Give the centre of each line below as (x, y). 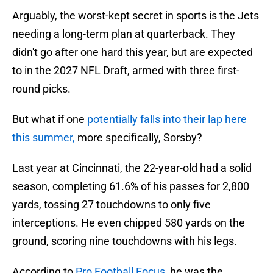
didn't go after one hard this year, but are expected (133, 52)
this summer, (44, 138)
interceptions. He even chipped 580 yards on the (129, 223)
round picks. (41, 89)
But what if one (50, 119)
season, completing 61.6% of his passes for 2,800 (131, 186)
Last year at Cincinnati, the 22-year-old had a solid (132, 168)
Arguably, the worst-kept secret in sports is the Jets (136, 16)
